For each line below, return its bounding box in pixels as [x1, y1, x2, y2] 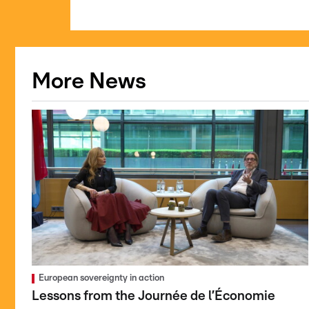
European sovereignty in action [39, 273, 164, 283]
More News [32, 70, 146, 92]
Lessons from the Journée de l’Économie [32, 289, 275, 303]
